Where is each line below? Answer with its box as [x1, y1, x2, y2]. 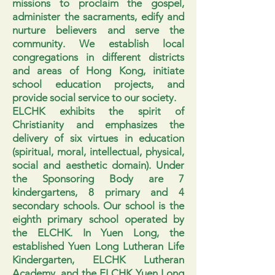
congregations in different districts [12, 51, 184, 63]
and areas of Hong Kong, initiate [12, 64, 184, 77]
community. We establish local [12, 37, 184, 50]
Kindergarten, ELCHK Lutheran [12, 254, 184, 266]
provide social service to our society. [12, 91, 176, 104]
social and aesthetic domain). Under [12, 159, 184, 171]
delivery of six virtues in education [12, 132, 184, 144]
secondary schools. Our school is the [12, 199, 184, 212]
